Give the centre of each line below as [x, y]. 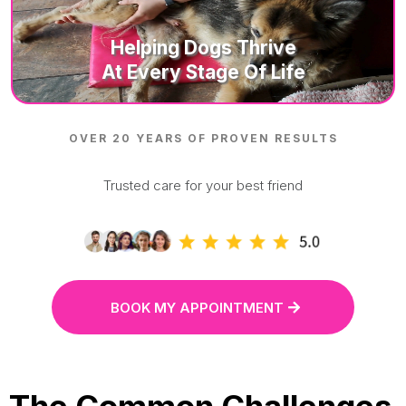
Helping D [154, 48]
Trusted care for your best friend [203, 186]
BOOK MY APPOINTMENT [197, 308]
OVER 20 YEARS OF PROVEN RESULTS [203, 139]
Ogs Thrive [246, 48]
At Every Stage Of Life [203, 72]
